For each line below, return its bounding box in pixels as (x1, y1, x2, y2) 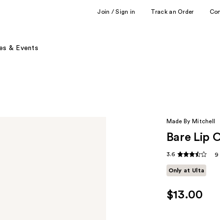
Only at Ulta (168, 167, 205, 174)
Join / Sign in (97, 8, 136, 15)
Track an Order (151, 8, 194, 15)
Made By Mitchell (166, 118, 216, 124)
